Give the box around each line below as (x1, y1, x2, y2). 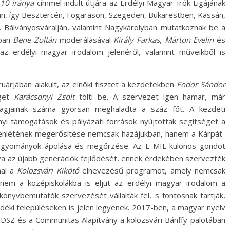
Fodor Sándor (176, 79, 226, 89)
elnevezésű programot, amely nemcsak (79, 165, 226, 176)
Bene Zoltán (13, 34, 57, 45)
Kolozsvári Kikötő (17, 165, 79, 176)
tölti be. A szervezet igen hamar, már (74, 91, 225, 102)
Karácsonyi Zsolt (14, 91, 74, 102)
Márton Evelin (164, 34, 214, 45)
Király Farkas (113, 34, 160, 45)
